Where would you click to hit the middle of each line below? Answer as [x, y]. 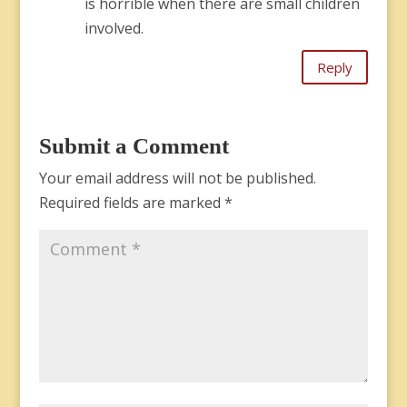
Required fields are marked [131, 203]
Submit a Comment [134, 146]
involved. [114, 28]
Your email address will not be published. [177, 178]
